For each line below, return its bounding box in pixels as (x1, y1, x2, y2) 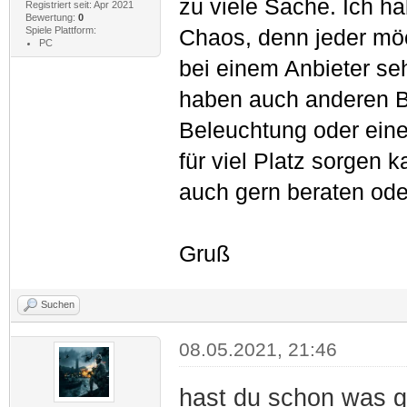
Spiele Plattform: (25, 24, 96, 35)
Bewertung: (25, 11, 78, 23)
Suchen (41, 298, 74, 310)
